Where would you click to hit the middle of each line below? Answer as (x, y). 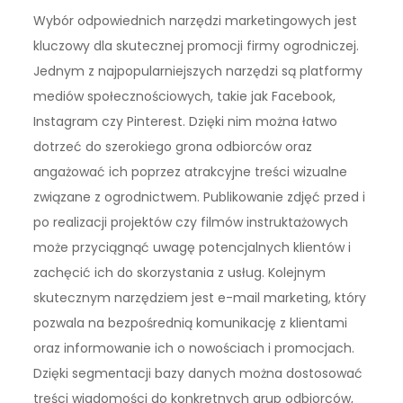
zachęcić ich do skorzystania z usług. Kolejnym (180, 273)
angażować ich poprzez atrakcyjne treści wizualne (191, 172)
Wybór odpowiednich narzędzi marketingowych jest (196, 21)
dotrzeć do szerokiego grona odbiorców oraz (173, 147)
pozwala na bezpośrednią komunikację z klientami (191, 323)
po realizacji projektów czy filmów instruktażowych (191, 223)
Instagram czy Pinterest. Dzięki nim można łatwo (186, 122)
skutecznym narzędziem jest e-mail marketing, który (200, 298)
